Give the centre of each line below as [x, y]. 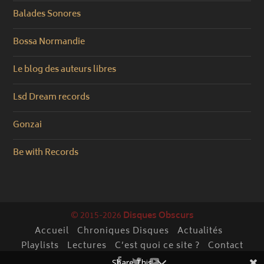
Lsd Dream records [52, 98]
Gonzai [28, 126]
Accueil [52, 232]
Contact [225, 246]
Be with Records [46, 153]
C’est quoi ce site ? [157, 246]
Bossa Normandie [49, 42]
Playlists [40, 246]
